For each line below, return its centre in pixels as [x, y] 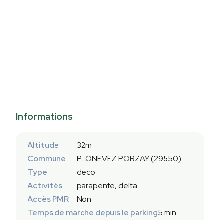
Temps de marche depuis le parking [93, 212]
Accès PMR [48, 199]
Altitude [43, 145]
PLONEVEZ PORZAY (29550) [129, 159]
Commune [47, 159]
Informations [44, 117]
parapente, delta [107, 186]
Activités [45, 186]
